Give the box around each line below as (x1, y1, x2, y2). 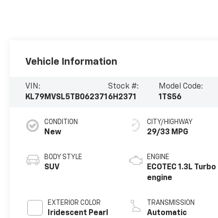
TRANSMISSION (147, 200, 195, 207)
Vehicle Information (25, 56, 118, 67)
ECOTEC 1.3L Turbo (147, 163, 217, 172)
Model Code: (159, 83, 203, 91)
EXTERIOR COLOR (48, 200, 101, 207)
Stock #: (108, 83, 139, 91)
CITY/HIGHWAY (147, 119, 193, 126)
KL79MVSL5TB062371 (25, 93, 108, 102)
